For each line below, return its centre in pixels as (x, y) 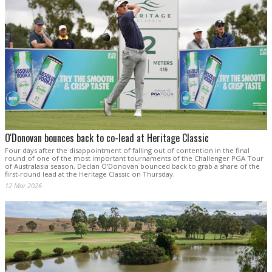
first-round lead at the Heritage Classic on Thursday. (90, 174)
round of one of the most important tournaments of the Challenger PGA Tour (134, 158)
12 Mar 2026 (23, 185)
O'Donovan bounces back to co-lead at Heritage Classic (107, 138)
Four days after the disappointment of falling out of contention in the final (127, 150)
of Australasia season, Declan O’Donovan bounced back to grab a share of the (132, 166)
